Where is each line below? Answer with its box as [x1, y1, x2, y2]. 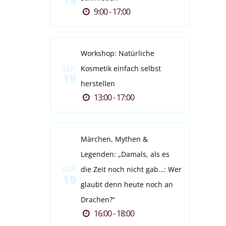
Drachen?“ [80, 195, 115, 204]
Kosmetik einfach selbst [80, 64, 161, 73]
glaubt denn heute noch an [80, 180, 173, 189]
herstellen [80, 79, 115, 88]
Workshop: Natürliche [80, 48, 154, 58]
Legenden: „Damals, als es [80, 149, 169, 159]
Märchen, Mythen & [80, 134, 148, 144]
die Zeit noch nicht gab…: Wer [80, 164, 182, 174]
